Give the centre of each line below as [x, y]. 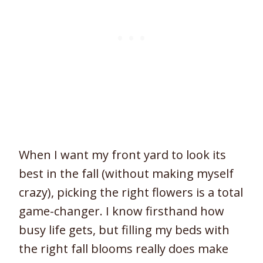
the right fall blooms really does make [124, 248]
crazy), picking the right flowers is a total [131, 192]
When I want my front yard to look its [122, 154]
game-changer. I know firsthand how [122, 211]
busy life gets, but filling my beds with [124, 230]
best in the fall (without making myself [126, 173]
